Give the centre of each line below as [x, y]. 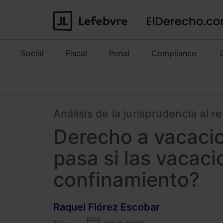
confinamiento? [126, 179]
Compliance [174, 53]
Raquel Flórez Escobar [107, 207]
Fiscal [76, 53]
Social [32, 53]
